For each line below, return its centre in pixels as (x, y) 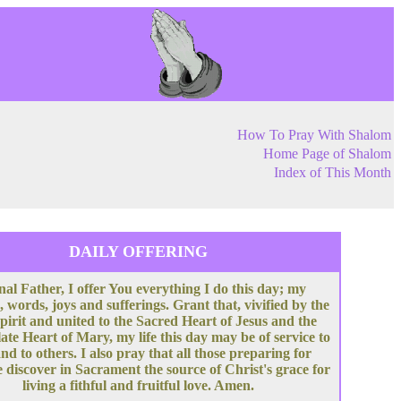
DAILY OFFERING (138, 252)
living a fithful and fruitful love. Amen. (138, 385)
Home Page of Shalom (327, 154)
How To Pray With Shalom (314, 135)
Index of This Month (333, 172)
